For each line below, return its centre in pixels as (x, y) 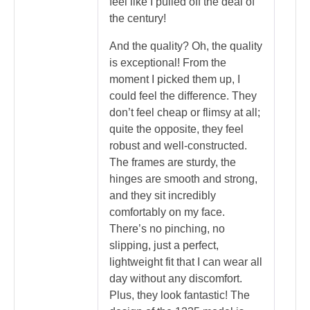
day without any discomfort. (176, 279)
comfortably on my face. (167, 212)
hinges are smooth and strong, (183, 179)
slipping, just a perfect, (164, 246)
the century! (138, 19)
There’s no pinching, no (167, 229)
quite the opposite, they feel (176, 129)
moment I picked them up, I (175, 80)
